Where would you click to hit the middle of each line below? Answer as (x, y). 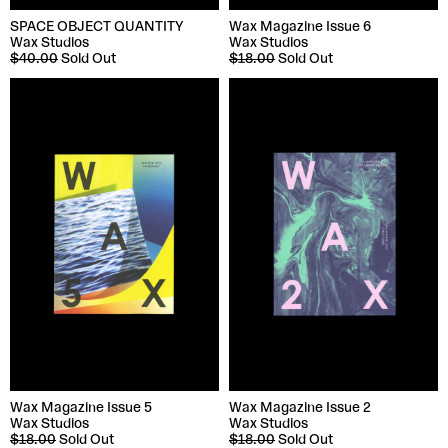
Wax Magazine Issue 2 (300, 409)
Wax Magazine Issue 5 (81, 409)
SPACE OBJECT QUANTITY (96, 27)
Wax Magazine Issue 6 (300, 27)
